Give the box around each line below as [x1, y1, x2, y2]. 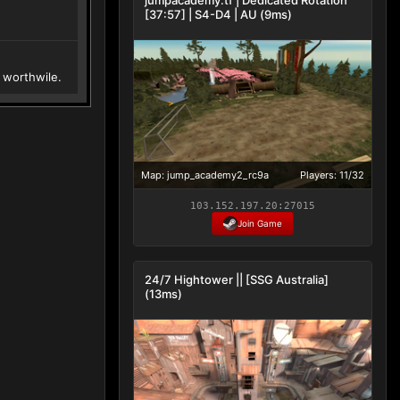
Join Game [237, 217, 282, 229]
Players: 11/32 [300, 168, 364, 181]
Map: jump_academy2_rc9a [141, 168, 269, 181]
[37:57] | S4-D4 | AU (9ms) [145, 6, 292, 21]
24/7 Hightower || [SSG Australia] [145, 271, 329, 287]
